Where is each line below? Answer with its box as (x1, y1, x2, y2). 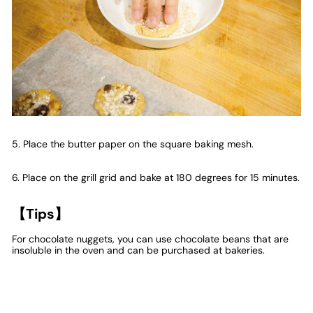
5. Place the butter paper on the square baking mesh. (12, 138, 254, 150)
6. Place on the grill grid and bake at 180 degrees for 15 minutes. (12, 171, 300, 184)
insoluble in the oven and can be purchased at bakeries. (12, 244, 265, 256)
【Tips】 (12, 205, 68, 223)
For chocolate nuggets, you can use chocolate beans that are (12, 233, 289, 245)
